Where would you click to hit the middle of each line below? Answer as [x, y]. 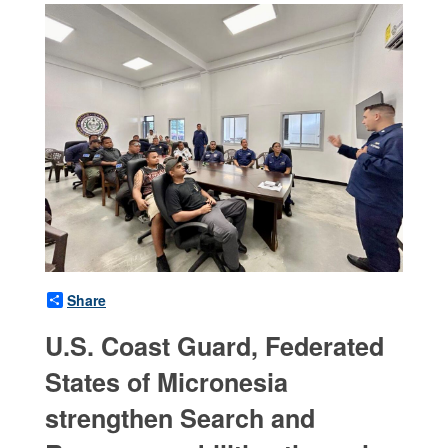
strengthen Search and [180, 418]
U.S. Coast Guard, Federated [214, 346]
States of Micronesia [166, 382]
